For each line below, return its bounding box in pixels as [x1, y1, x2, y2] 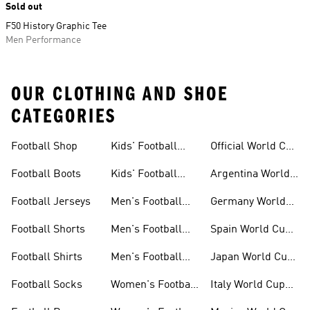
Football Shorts [11, 224, 85, 235]
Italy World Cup [210, 280, 285, 291]
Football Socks [11, 280, 82, 291]
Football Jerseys [11, 197, 91, 208]
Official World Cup [210, 141, 298, 152]
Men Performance [6, 35, 81, 45]
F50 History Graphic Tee [6, 21, 107, 31]
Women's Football [111, 280, 197, 291]
